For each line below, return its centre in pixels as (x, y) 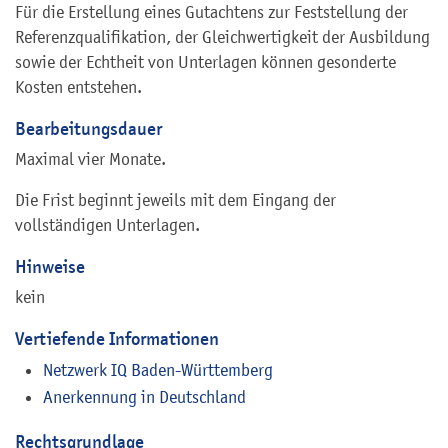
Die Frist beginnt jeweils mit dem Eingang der (175, 200)
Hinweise (50, 267)
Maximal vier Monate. (90, 159)
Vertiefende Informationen (117, 338)
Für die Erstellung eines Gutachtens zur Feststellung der (211, 12)
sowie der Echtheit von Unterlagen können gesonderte (205, 62)
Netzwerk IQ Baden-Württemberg (158, 369)
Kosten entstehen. (78, 87)
